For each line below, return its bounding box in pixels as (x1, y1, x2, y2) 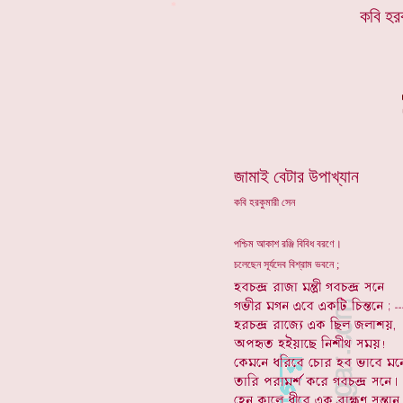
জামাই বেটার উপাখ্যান (234, 166, 359, 186)
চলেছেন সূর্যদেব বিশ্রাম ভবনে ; (234, 258, 339, 271)
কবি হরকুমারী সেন (234, 196, 295, 209)
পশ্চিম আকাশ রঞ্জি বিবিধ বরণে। (234, 237, 342, 250)
